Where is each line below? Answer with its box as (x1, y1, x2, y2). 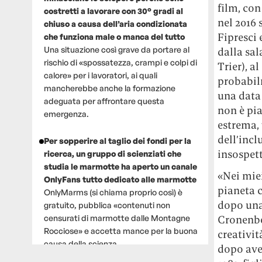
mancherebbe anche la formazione (43, 82, 175, 93)
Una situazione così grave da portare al (43, 44, 189, 54)
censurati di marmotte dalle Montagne (43, 212, 190, 223)
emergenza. (43, 108, 89, 119)
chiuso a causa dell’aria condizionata (43, 18, 187, 29)
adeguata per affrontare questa (43, 95, 164, 106)
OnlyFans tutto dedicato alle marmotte (43, 174, 196, 184)
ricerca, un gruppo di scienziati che (43, 148, 181, 158)
